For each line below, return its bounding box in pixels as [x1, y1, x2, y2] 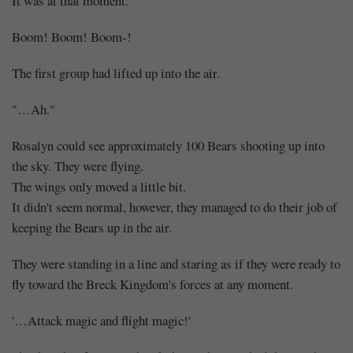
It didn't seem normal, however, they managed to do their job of [12, 197, 337, 216]
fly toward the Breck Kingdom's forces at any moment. [12, 274, 293, 293]
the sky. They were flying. [12, 156, 143, 175]
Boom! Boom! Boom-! [12, 27, 132, 46]
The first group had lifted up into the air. [12, 63, 220, 82]
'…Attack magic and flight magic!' [12, 310, 191, 329]
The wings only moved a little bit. [12, 176, 186, 195]
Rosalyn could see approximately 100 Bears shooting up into [12, 136, 325, 154]
